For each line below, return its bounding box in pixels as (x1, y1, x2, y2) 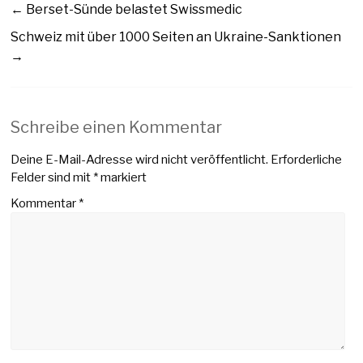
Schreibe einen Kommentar (11, 117, 223, 137)
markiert (98, 169, 147, 185)
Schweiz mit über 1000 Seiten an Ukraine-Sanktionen (11, 28, 342, 45)
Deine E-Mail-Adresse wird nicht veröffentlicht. (11, 152, 269, 167)
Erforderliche (271, 152, 343, 167)
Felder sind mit (11, 169, 94, 185)
